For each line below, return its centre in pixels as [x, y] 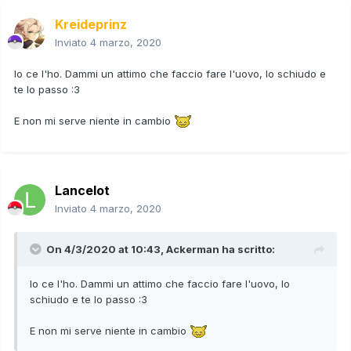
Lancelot [82, 190]
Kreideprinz [91, 24]
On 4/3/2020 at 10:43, [106, 249]
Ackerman [193, 249]
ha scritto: [247, 249]
